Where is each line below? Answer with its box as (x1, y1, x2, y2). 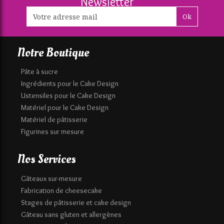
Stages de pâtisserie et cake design (21, 197, 131, 207)
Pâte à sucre (21, 67, 58, 76)
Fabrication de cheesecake (21, 185, 102, 195)
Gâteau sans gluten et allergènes (21, 209, 121, 219)
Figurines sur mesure (21, 127, 84, 136)
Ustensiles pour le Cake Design (21, 91, 115, 100)
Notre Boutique (17, 44, 89, 61)
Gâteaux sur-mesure (21, 173, 82, 183)
